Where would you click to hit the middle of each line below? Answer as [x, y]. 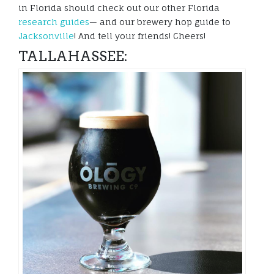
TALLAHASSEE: [73, 57]
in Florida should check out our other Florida [119, 8]
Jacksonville [46, 36]
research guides [54, 22]
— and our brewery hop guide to [160, 22]
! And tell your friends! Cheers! [140, 36]
